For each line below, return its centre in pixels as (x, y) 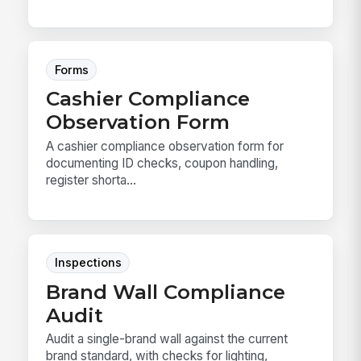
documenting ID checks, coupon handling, (162, 163)
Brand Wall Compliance (166, 291)
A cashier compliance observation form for (165, 146)
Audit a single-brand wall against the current (167, 339)
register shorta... (91, 180)
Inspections (88, 263)
